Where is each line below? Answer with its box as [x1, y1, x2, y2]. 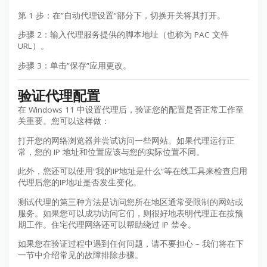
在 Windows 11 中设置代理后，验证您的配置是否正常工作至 [18, 104, 244, 116]
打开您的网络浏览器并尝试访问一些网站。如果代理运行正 [18, 135, 235, 146]
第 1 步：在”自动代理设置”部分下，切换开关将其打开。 [18, 10, 225, 21]
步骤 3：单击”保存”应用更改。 [18, 60, 131, 71]
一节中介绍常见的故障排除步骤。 [18, 250, 143, 261]
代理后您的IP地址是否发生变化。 [18, 177, 141, 188]
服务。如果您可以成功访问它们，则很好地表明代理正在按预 [18, 207, 243, 219]
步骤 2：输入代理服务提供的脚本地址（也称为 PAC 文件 [18, 29, 229, 41]
